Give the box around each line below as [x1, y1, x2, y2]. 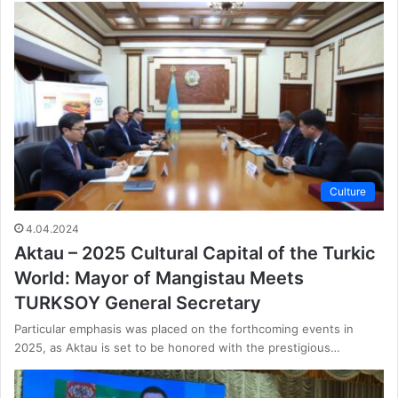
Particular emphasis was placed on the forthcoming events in [14, 321, 354, 336]
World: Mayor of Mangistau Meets [14, 267, 304, 289]
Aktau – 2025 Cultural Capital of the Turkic [14, 242, 376, 264]
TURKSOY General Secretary [14, 291, 261, 314]
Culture [330, 184, 366, 198]
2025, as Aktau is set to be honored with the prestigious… [14, 339, 340, 354]
